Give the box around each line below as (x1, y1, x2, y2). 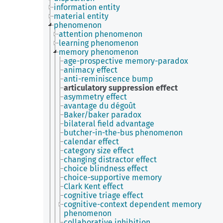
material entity (54, 11, 109, 21)
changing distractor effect (64, 155, 157, 164)
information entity (54, 2, 120, 12)
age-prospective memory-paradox (64, 56, 188, 66)
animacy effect (64, 65, 117, 75)
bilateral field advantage (64, 119, 154, 128)
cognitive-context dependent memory (64, 200, 202, 209)
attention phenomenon (59, 29, 142, 39)
